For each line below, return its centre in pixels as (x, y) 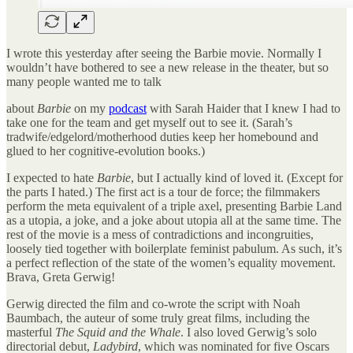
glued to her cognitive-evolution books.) (107, 150)
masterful (31, 332)
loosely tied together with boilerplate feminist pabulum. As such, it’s (174, 248)
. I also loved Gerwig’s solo (249, 332)
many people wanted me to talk (84, 81)
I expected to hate (52, 177)
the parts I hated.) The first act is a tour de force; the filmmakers (163, 191)
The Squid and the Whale (118, 332)
